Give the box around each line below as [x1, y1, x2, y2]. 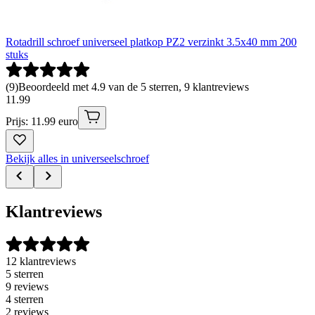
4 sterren [6, 292, 44, 305]
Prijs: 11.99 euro [6, 115, 78, 127]
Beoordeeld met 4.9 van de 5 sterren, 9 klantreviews [18, 80, 249, 93]
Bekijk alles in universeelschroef [6, 152, 149, 165]
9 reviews [6, 280, 49, 292]
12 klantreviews [6, 255, 76, 267]
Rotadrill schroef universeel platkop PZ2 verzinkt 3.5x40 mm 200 [6, 35, 297, 48]
